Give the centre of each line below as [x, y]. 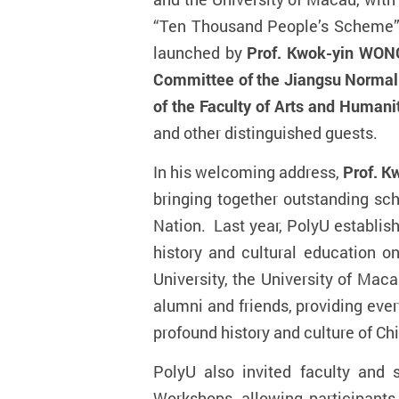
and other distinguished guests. [265, 133]
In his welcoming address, [248, 172]
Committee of [205, 79]
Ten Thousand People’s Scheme [277, 26]
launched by [200, 53]
